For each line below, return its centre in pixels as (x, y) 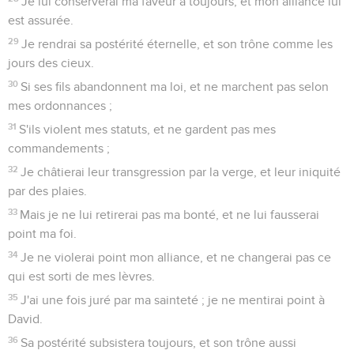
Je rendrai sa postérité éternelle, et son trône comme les (177, 44)
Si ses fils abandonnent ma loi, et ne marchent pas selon (175, 87)
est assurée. (41, 20)
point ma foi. (42, 233)
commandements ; (59, 148)
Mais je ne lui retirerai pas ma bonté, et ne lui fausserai (170, 215)
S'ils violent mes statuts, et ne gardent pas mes (148, 129)
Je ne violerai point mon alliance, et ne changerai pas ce (176, 257)
